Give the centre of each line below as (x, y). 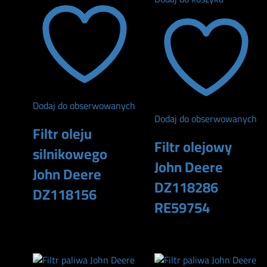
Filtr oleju (62, 133)
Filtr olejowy (193, 147)
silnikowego (70, 154)
